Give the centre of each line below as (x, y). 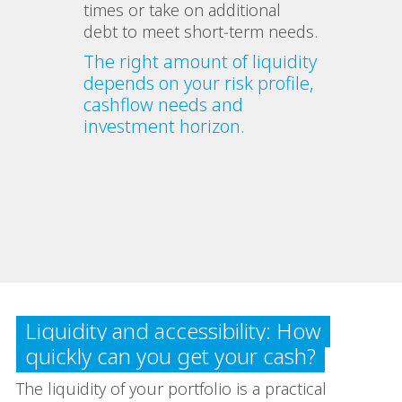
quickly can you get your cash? (170, 355)
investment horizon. (165, 126)
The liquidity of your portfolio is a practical (171, 388)
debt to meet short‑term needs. (201, 31)
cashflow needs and (164, 104)
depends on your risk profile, (199, 83)
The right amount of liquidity (201, 61)
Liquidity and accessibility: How (173, 330)
